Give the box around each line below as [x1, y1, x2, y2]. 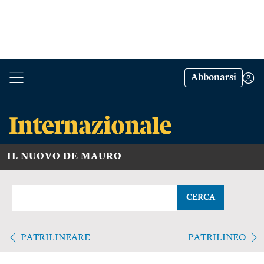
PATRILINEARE [21, 233, 90, 243]
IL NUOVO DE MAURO [7, 151, 122, 161]
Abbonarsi [191, 73, 236, 82]
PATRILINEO [187, 233, 246, 243]
